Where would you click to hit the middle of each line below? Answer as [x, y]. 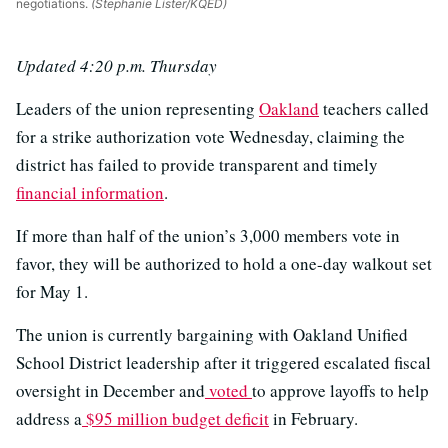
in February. [313, 419]
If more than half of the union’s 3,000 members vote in [208, 236]
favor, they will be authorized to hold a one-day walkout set [224, 264]
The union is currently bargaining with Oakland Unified [212, 335]
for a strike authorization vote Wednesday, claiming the [210, 137]
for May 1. [52, 292]
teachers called [374, 109]
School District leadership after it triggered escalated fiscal [223, 363]
